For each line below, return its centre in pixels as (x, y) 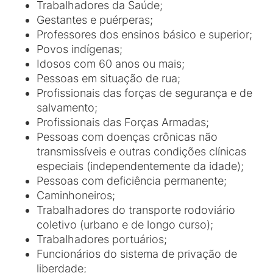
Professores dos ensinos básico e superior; (144, 34)
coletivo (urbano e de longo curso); (125, 225)
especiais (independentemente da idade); (140, 166)
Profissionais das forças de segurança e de (144, 93)
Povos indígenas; (80, 49)
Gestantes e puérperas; (95, 20)
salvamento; (67, 108)
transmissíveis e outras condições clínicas (141, 151)
